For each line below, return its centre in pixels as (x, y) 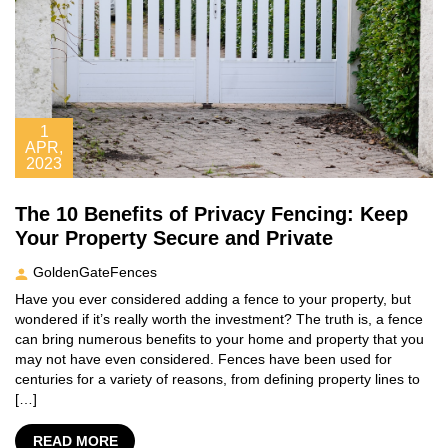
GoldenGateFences (95, 272)
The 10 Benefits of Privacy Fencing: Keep (211, 214)
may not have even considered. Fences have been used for (203, 359)
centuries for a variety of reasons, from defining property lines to (217, 379)
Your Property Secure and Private (174, 238)
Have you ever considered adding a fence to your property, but (213, 299)
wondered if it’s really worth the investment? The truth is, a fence (219, 319)
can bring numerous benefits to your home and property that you (219, 339)
